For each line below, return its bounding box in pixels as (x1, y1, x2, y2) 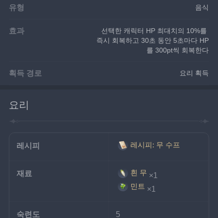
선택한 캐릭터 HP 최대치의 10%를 (101, 26, 209, 35)
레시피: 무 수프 (130, 141, 180, 149)
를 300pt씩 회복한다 (146, 46, 209, 54)
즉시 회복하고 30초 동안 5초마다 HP (96, 36, 209, 44)
